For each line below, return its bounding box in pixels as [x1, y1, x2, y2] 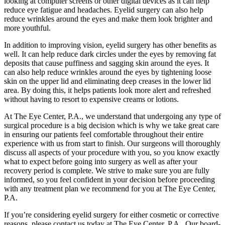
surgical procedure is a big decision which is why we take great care [4, 121, 219, 130]
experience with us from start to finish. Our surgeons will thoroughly [4, 139, 220, 148]
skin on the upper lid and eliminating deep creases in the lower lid [4, 76, 211, 85]
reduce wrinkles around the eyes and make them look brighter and [4, 14, 212, 23]
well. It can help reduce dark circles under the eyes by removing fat [4, 49, 216, 58]
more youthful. [4, 23, 51, 32]
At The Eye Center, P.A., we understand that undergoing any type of [4, 111, 221, 121]
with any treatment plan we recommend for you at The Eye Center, [4, 184, 215, 193]
